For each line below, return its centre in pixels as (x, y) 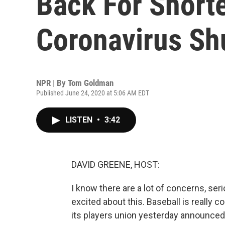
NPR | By (52, 83)
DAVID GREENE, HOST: (116, 164)
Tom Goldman (91, 83)
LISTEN (80, 120)
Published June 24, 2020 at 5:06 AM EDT (93, 93)
